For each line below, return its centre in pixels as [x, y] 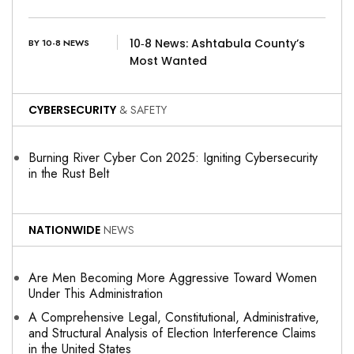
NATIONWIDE [64, 230]
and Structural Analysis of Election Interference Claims [172, 333]
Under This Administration [96, 294]
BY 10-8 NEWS [59, 43]
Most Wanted [168, 61]
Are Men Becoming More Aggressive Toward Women [173, 278]
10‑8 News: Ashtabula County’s [217, 44]
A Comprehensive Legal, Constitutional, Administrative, [174, 318]
